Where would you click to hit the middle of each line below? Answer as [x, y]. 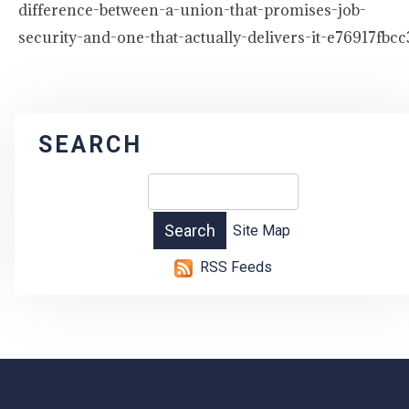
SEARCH [90, 145]
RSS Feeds [236, 267]
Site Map [261, 231]
